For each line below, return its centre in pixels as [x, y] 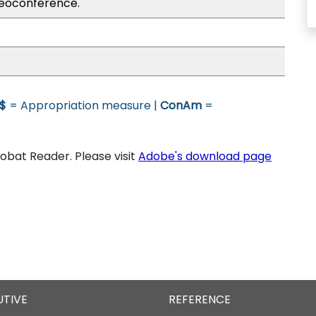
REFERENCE [200, 299]
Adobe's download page [205, 156]
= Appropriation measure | [83, 105]
